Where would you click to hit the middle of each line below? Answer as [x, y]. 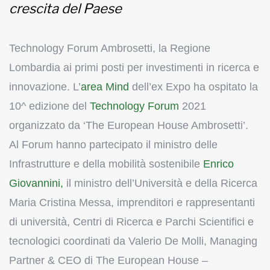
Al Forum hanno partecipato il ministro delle [113, 145]
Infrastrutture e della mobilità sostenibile [106, 164]
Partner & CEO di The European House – [108, 261]
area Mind [105, 87]
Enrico [218, 164]
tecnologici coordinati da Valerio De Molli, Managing [133, 241]
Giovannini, [36, 184]
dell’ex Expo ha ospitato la [193, 87]
